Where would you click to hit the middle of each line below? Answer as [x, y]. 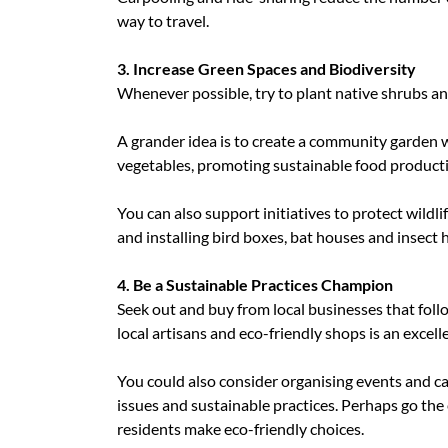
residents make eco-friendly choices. [240, 429]
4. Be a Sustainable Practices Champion [255, 285]
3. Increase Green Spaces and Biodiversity [266, 69]
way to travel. [163, 21]
